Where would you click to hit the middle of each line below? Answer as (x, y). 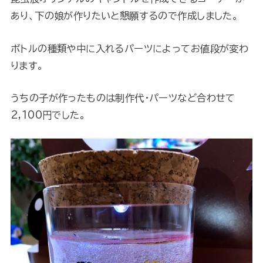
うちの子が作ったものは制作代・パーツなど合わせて (123, 98)
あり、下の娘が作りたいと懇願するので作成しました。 (124, 16)
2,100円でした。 (48, 115)
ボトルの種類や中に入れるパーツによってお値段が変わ (129, 48)
